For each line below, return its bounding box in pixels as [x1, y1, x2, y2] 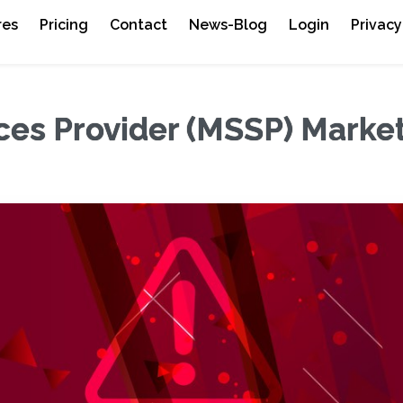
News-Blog [189, 16, 268, 33]
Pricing [40, 16, 89, 33]
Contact [110, 16, 168, 33]
